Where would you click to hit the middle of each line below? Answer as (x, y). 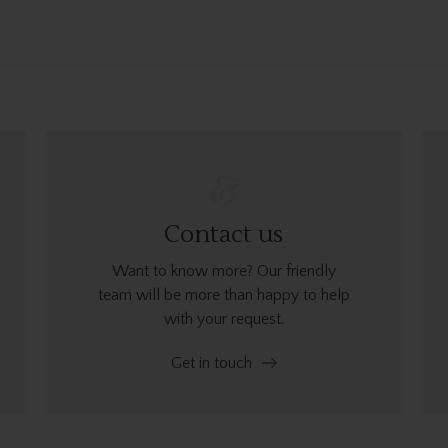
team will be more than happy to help (223, 294)
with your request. (223, 318)
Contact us (224, 234)
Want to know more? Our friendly (223, 270)
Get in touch (211, 362)
